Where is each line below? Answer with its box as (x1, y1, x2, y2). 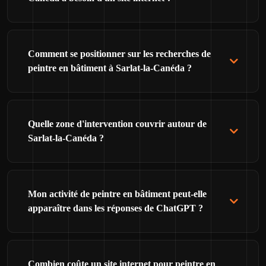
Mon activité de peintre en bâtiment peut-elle (28, 189, 207, 199)
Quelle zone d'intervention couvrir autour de (28, 119, 207, 129)
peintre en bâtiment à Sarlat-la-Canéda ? (28, 63, 192, 73)
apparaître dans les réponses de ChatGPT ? (28, 203, 203, 213)
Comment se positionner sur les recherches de (28, 49, 211, 59)
